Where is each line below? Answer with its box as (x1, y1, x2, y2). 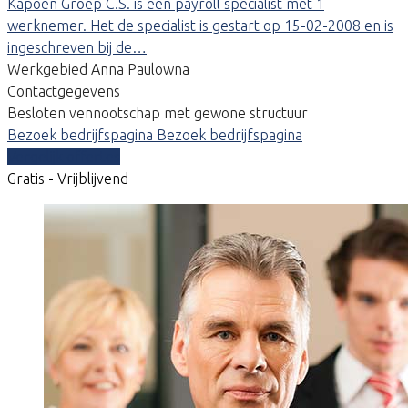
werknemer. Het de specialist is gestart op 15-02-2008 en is (7, 16, 393, 34)
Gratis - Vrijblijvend (7, 169, 128, 187)
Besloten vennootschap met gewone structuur (7, 104, 308, 121)
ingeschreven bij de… (7, 38, 147, 56)
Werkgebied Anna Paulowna (7, 60, 189, 77)
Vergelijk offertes (7, 148, 120, 165)
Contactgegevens (7, 82, 120, 99)
